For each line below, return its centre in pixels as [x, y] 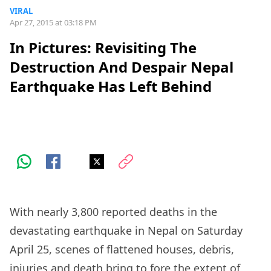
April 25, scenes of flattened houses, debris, [122, 250]
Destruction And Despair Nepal [122, 67]
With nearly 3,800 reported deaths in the [113, 212]
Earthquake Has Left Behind [111, 87]
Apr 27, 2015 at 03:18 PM [53, 22]
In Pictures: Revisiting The [103, 48]
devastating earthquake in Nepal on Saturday [126, 231]
